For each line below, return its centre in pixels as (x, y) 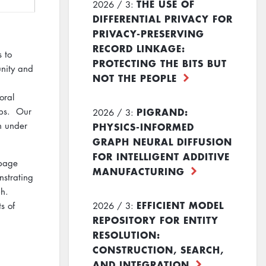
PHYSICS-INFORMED (143, 127)
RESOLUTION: (126, 235)
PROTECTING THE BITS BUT (159, 63)
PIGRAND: (162, 112)
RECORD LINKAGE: (139, 48)
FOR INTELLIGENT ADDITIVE (161, 156)
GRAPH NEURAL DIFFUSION (162, 142)
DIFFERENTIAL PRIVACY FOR (162, 19)
